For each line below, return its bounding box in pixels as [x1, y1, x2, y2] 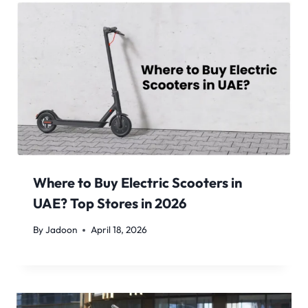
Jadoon [45, 223, 78, 236]
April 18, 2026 [91, 223, 148, 236]
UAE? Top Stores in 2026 [33, 194, 186, 212]
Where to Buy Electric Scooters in [33, 173, 242, 191]
